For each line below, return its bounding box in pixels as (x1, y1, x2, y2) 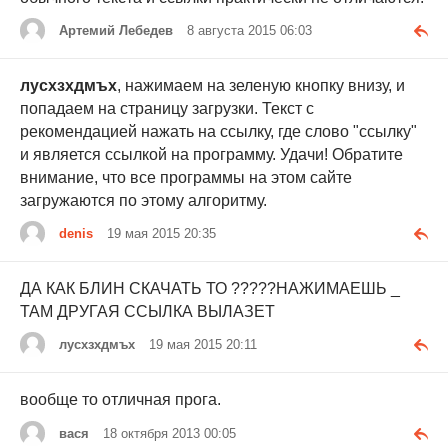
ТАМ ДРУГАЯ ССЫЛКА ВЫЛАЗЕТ (20, 303, 275, 321)
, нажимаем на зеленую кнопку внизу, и (117, 77, 405, 95)
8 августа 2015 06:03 (187, 22, 312, 38)
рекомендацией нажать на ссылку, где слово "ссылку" (20, 123, 417, 141)
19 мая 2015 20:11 (149, 337, 257, 353)
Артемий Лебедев (59, 22, 173, 38)
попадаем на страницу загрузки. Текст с (20, 100, 314, 118)
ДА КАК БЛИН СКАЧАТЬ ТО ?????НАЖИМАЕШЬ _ (20, 280, 400, 298)
